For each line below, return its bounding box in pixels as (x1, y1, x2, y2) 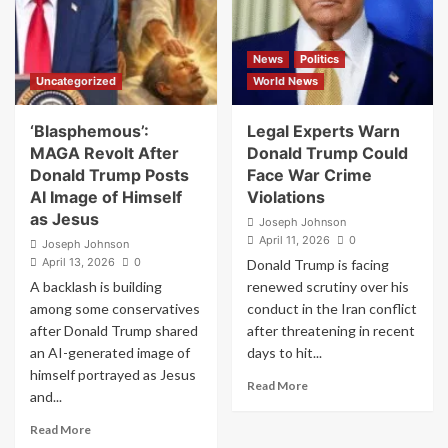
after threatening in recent (246, 322, 415, 339)
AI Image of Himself (30, 187, 182, 207)
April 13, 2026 (42, 255, 115, 269)
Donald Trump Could (246, 143, 408, 163)
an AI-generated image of (30, 344, 190, 361)
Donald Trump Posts (30, 165, 189, 185)
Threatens (90, 24, 149, 39)
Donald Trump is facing (246, 256, 389, 273)
